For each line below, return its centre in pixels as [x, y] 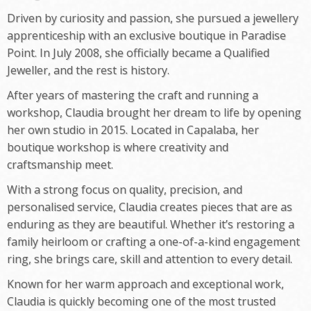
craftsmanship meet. [60, 164]
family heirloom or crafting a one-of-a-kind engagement [153, 241]
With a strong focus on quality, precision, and [125, 189]
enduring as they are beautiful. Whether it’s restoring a [151, 224]
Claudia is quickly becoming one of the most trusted [141, 301]
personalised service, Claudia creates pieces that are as [150, 207]
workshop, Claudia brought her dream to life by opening [154, 112]
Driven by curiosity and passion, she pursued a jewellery [153, 18]
